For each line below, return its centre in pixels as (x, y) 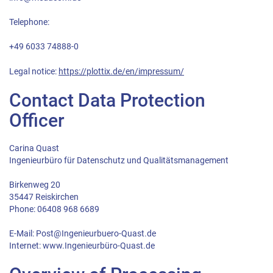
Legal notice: (34, 72)
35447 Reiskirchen (44, 197)
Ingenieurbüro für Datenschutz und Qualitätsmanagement (119, 161)
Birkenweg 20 (35, 185)
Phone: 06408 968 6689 (54, 209)
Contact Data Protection (107, 100)
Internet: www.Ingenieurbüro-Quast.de (82, 246)
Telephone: (29, 22)
